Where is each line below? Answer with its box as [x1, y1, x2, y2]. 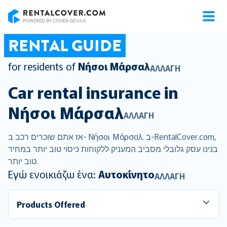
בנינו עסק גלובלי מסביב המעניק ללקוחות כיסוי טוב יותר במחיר [8, 142, 218, 155]
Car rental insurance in [8, 80, 178, 103]
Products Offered [17, 198, 85, 210]
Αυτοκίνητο [98, 167, 155, 181]
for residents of [8, 59, 75, 73]
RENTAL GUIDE [8, 34, 122, 57]
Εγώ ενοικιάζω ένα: [8, 167, 98, 181]
